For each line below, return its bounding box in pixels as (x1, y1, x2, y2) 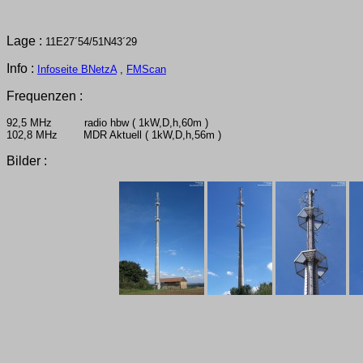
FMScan (126, 63, 166, 75)
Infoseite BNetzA (37, 63, 117, 75)
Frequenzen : (6, 89, 83, 103)
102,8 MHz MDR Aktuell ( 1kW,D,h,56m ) (6, 129, 221, 141)
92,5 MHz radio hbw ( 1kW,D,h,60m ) (6, 117, 208, 129)
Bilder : (6, 154, 47, 168)
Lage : (6, 34, 45, 48)
